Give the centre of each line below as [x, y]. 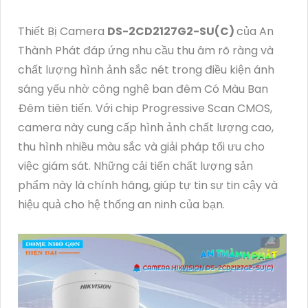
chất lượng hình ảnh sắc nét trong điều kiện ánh [146, 69]
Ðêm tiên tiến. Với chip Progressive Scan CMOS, [145, 108]
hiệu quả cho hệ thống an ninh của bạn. [121, 204]
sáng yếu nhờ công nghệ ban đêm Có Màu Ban [143, 89]
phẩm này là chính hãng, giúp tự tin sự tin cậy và [148, 185]
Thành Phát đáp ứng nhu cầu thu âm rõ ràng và [146, 50]
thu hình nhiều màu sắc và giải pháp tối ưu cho [141, 146]
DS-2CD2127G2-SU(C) [172, 31]
